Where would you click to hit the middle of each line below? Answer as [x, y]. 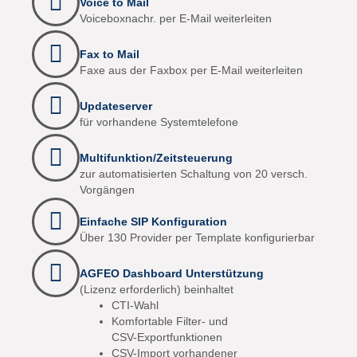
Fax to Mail [110, 54]
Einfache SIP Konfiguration [153, 222]
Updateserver [116, 106]
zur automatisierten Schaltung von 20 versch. [194, 174]
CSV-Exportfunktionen [167, 337]
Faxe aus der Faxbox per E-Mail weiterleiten [191, 70]
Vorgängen [107, 190]
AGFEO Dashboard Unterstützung [172, 273]
